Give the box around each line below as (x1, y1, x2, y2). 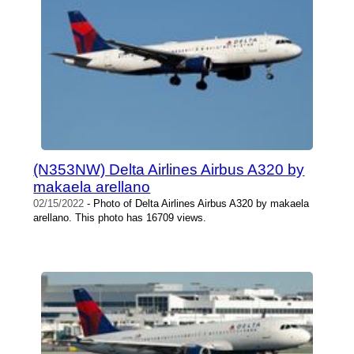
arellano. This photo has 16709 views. (33, 211, 207, 224)
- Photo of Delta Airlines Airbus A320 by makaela (84, 197, 310, 209)
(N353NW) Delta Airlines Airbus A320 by (33, 160, 305, 178)
